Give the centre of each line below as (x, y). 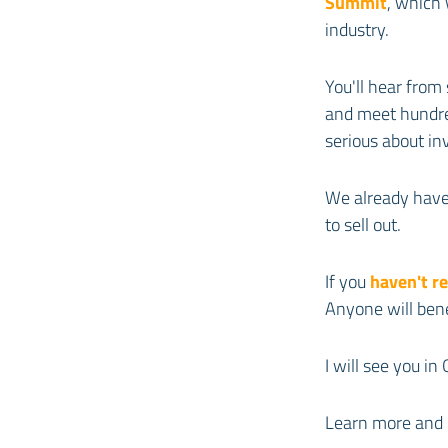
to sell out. (363, 224)
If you (347, 281)
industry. (357, 29)
